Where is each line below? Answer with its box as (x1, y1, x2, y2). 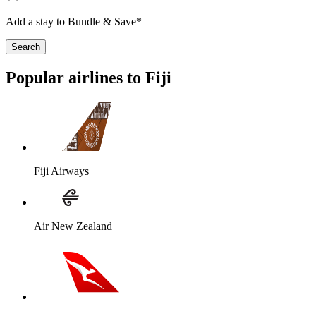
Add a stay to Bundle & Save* (6, 16, 142, 28)
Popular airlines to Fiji (6, 68, 171, 87)
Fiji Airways (34, 165, 89, 178)
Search (11, 42, 40, 53)
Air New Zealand (34, 219, 112, 232)
